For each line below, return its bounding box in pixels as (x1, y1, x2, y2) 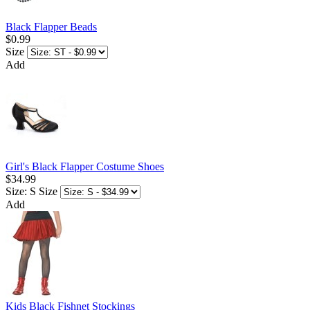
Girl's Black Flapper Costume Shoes (6, 161, 164, 173)
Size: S (6, 185, 36, 198)
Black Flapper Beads (6, 21, 97, 33)
